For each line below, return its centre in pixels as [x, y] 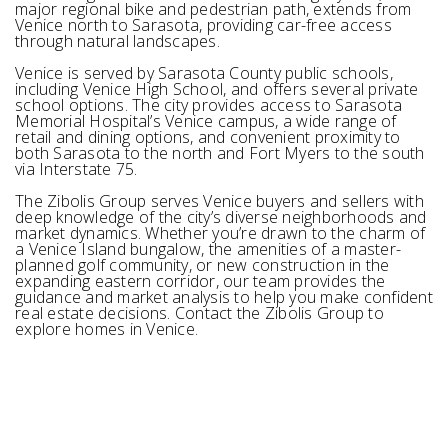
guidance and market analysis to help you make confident [224, 297]
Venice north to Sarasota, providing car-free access [203, 25]
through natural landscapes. [117, 41]
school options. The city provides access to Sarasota [208, 105]
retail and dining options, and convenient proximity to [208, 137]
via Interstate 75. [76, 169]
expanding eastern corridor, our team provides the [200, 281]
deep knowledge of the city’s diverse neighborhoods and [221, 217]
